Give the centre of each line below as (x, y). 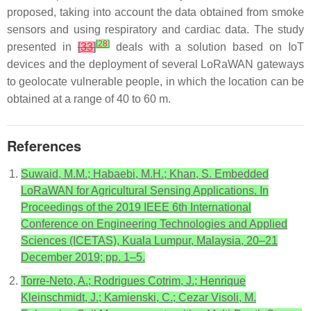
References (44, 145)
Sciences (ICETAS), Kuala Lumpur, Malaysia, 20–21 (149, 241)
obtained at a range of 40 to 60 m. (89, 99)
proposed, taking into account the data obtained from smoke (155, 12)
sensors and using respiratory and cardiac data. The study (155, 30)
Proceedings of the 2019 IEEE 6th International (136, 207)
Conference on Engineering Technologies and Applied (154, 224)
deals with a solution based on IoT (207, 47)
